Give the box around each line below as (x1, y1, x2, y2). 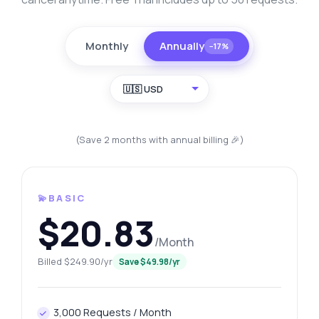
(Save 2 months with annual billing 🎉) (75, 133, 244, 147)
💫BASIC (37, 192, 86, 205)
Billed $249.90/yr (37, 255, 113, 268)
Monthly (85, 38, 128, 54)
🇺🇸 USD (123, 83, 163, 96)
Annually (159, 38, 204, 54)
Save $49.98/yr (118, 256, 180, 268)
